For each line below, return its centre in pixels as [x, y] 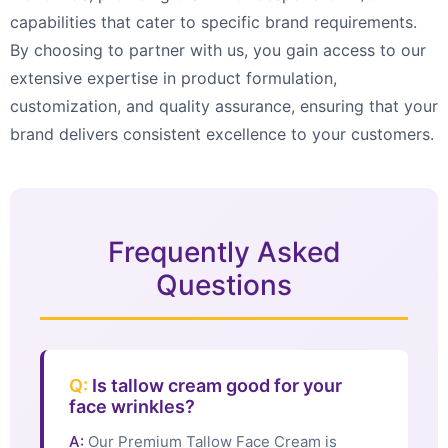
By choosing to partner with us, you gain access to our [218, 50]
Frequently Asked [224, 252]
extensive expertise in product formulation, [173, 78]
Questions [224, 285]
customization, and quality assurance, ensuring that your [224, 106]
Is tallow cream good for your [215, 386]
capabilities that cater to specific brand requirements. [213, 22]
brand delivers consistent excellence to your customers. [222, 134]
